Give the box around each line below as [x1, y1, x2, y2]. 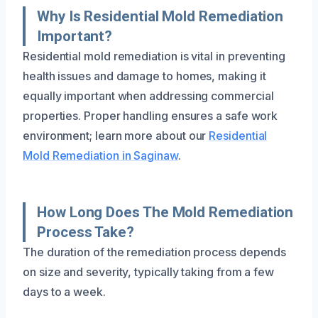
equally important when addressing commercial [23, 88, 274, 103]
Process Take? [37, 223, 134, 241]
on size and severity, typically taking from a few [23, 264, 275, 279]
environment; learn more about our [23, 128, 209, 143]
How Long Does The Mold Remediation [37, 203, 294, 221]
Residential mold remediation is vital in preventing [23, 48, 285, 63]
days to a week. [23, 284, 106, 299]
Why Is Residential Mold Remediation [37, 7, 284, 25]
